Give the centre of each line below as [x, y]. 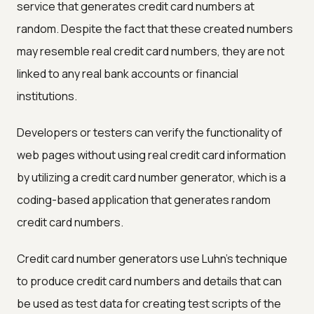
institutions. [47, 96]
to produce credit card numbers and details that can [149, 281]
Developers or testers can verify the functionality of [150, 132]
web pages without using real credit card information [151, 155]
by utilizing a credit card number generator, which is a [151, 177]
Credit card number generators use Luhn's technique [152, 258]
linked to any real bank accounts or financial [128, 73]
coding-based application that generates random [144, 199]
